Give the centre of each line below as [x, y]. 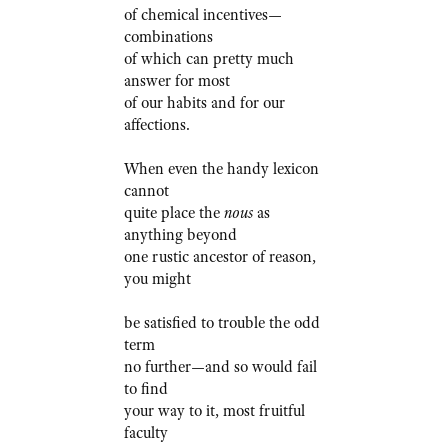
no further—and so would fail [220, 367]
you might [157, 279]
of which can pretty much [208, 59]
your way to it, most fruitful [214, 411]
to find [145, 389]
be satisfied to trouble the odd [221, 323]
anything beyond [180, 235]
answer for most [176, 81]
